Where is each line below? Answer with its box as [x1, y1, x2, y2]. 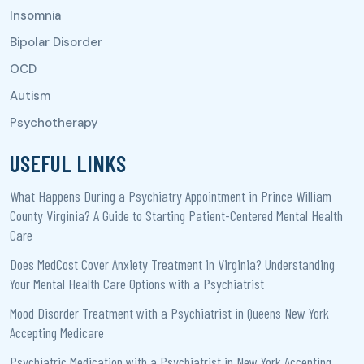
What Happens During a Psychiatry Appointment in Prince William [10, 186, 331, 205]
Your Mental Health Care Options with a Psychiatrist [10, 274, 264, 292]
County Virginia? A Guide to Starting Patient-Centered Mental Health [10, 206, 343, 224]
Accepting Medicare [10, 323, 107, 341]
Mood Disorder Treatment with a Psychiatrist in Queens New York [10, 303, 329, 322]
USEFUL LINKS [10, 149, 126, 177]
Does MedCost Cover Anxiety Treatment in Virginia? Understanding [10, 254, 335, 273]
